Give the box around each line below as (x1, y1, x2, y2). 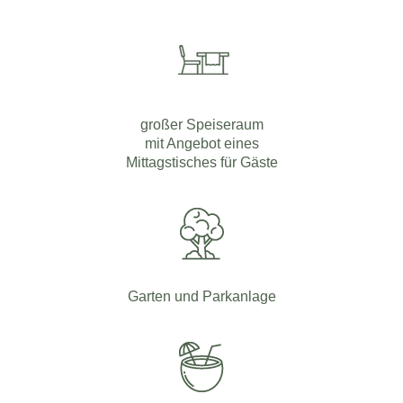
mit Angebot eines (144, 134, 259, 151)
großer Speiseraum (139, 115, 264, 132)
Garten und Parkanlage (127, 287, 276, 304)
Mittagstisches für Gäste (125, 153, 278, 170)
